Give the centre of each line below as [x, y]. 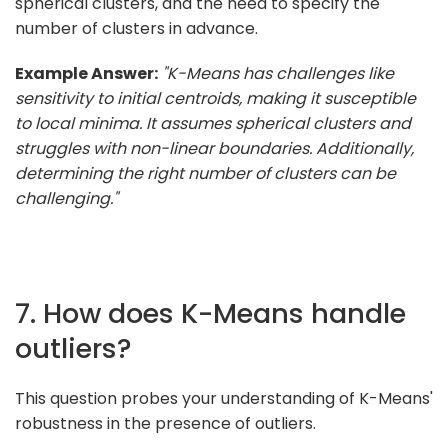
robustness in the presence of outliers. [165, 423]
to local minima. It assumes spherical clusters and [213, 123]
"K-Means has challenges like [278, 73]
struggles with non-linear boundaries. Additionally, [214, 148]
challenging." [66, 198]
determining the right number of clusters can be [205, 173]
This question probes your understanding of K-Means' [224, 398]
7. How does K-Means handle [210, 313]
